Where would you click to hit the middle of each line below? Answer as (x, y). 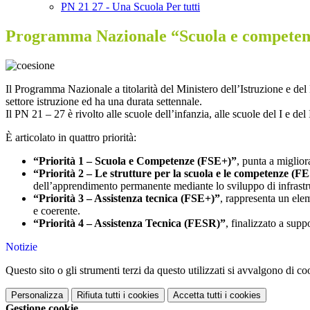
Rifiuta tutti (99, 295)
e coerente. (57, 211)
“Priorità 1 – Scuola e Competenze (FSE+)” (135, 161)
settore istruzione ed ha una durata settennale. (104, 102)
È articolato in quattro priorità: (71, 138)
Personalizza (37, 295)
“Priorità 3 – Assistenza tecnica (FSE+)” (127, 199)
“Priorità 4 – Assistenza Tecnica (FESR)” (129, 224)
